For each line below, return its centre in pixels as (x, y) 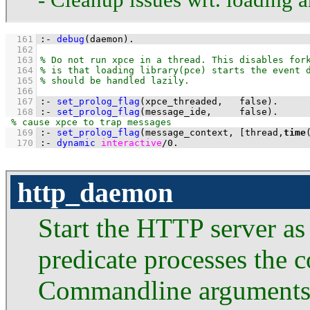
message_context (187, 132)
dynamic (76, 143)
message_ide (176, 111)
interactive (131, 143)
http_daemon (95, 192)
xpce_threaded (181, 101)
